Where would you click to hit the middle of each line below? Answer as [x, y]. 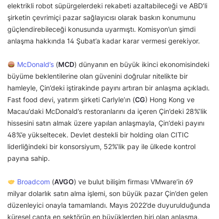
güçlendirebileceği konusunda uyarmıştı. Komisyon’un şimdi [101, 29]
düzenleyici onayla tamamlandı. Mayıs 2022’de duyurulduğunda [109, 205]
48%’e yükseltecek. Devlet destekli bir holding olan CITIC [98, 135]
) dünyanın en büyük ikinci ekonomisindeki [142, 65]
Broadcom [33, 182]
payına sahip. [29, 158]
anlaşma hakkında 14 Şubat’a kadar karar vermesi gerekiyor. [105, 41]
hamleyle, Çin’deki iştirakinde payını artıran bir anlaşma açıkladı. [109, 88]
